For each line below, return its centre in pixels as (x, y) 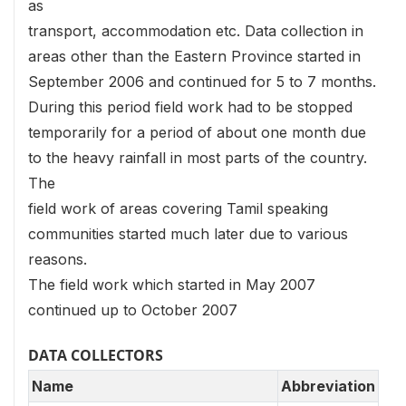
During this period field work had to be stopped (190, 107)
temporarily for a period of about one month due (197, 132)
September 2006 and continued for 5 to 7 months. (202, 82)
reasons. (58, 259)
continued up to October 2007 (133, 310)
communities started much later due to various (188, 234)
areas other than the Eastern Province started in (194, 56)
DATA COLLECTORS (96, 355)
